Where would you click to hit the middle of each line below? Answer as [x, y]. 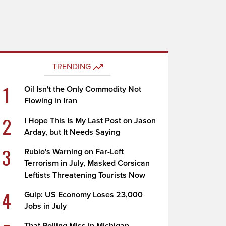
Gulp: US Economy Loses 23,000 [84, 195]
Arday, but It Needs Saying [72, 132]
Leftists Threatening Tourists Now [85, 175]
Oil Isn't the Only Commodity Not [83, 89]
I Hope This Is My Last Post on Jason [90, 121]
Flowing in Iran [51, 101]
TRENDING [71, 67]
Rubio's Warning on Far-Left [74, 152]
